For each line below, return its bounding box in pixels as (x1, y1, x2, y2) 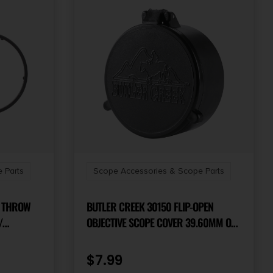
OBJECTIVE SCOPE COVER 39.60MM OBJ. (86, 214, 241, 230)
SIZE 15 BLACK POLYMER (86, 230, 181, 246)
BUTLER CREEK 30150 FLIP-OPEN (86, 198, 213, 214)
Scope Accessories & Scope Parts (93, 165, 224, 176)
